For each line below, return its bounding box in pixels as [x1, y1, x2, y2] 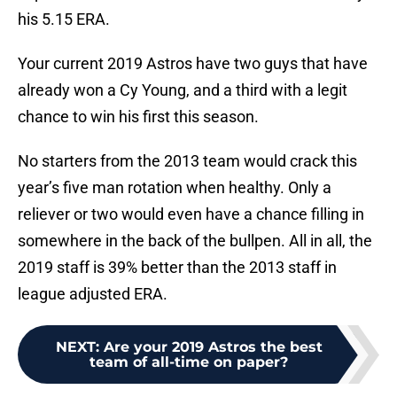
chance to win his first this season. [18, 107, 259, 127]
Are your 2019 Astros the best [103, 339, 323, 356]
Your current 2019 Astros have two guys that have [18, 54, 368, 74]
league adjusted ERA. [18, 284, 167, 304]
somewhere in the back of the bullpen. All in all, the [18, 231, 372, 251]
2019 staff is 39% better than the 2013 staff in [18, 258, 337, 277]
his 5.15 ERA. [18, 10, 110, 29]
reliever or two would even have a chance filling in [18, 205, 364, 224]
